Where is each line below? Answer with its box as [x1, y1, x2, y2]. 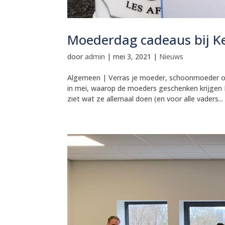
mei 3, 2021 [113, 52, 152, 62]
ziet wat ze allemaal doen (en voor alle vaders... [67, 94, 223, 104]
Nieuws [159, 52, 184, 62]
